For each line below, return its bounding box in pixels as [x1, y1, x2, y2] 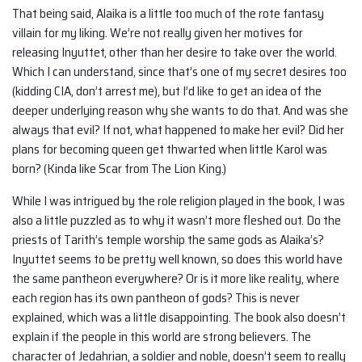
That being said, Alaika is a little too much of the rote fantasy [12, 3, 324, 24]
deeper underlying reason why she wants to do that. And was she [12, 100, 348, 121]
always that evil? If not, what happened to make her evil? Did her [12, 120, 344, 141]
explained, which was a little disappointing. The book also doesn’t [12, 307, 346, 328]
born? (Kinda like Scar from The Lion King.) [12, 158, 226, 179]
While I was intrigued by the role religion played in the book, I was [12, 191, 345, 212]
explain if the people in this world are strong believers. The [12, 326, 311, 347]
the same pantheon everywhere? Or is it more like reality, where [12, 268, 339, 289]
